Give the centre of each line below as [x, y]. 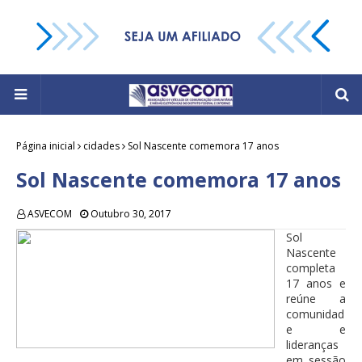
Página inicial [46, 146]
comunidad [315, 314]
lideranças [312, 345]
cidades [101, 146]
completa [311, 268]
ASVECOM [50, 214]
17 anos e [316, 284]
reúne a [316, 299]
